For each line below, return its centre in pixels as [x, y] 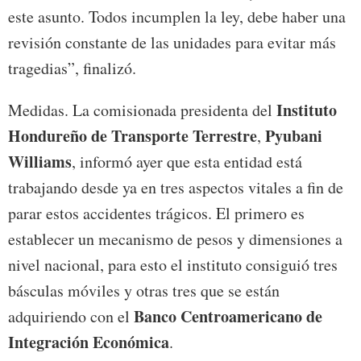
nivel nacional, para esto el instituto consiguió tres [173, 265]
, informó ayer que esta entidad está [187, 162]
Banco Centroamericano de [228, 317]
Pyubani [294, 136]
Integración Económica [89, 342]
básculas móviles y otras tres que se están [144, 291]
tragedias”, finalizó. [72, 68]
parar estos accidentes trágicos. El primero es [156, 214]
